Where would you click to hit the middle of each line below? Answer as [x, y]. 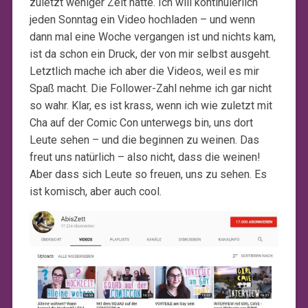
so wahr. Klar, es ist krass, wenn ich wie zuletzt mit [151, 106]
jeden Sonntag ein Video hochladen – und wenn [142, 20]
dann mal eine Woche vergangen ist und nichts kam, [152, 37]
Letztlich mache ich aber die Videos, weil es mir [144, 71]
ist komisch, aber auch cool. [95, 192]
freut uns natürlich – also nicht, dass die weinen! [145, 157]
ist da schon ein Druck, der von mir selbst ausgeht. [150, 54]
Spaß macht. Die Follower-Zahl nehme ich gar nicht [150, 89]
